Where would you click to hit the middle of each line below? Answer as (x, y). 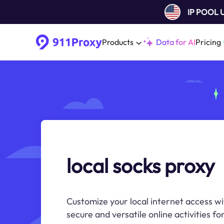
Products (118, 42)
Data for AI (176, 42)
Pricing (208, 42)
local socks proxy (141, 165)
